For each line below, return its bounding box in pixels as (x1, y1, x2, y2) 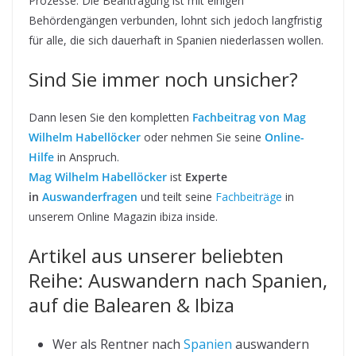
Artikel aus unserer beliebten (29, 242, 284, 269)
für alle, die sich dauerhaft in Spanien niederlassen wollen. (29, 32, 323, 48)
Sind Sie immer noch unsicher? (29, 65, 298, 92)
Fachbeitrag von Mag (192, 109, 306, 125)
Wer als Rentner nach (52, 335, 184, 353)
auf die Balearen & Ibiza (29, 291, 234, 318)
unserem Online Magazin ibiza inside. (29, 208, 218, 224)
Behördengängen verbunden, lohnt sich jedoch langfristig (29, 12, 322, 28)
